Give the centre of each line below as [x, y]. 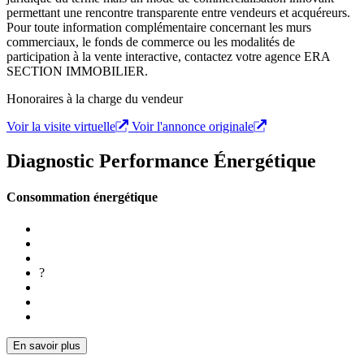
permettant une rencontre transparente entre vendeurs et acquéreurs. [178, 13]
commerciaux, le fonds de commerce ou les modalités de [151, 42]
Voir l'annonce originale [193, 127]
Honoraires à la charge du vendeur [95, 99]
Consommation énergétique [82, 197]
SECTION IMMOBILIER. [77, 71]
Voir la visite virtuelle [61, 127]
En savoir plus [47, 345]
